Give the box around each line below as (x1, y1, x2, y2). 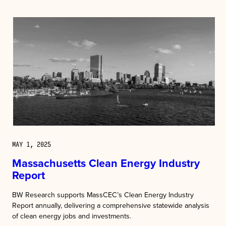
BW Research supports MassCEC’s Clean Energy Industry (12, 190, 194, 200)
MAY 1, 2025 (12, 138, 51, 150)
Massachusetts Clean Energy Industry (12, 155, 200, 172)
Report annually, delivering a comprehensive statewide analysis (12, 200, 209, 211)
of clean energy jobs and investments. (12, 211, 131, 221)
